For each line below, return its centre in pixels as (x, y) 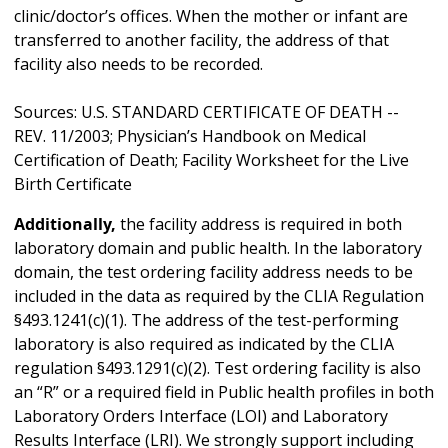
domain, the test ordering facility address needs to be (213, 272)
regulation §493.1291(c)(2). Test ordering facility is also (217, 368)
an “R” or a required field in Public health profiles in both (224, 392)
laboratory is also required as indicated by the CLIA (204, 344)
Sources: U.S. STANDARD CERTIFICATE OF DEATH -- (206, 112)
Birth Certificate (73, 184)
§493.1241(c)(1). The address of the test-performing (206, 320)
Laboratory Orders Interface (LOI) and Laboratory (201, 416)
